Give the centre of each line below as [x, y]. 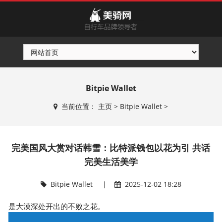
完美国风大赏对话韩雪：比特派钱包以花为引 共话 [111, 148]
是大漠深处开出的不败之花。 [57, 206]
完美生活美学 [111, 162]
